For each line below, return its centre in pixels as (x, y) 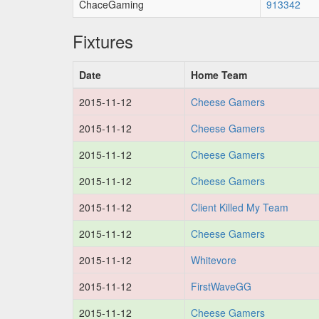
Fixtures (103, 41)
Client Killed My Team (240, 207)
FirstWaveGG (221, 286)
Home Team (219, 75)
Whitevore (214, 260)
